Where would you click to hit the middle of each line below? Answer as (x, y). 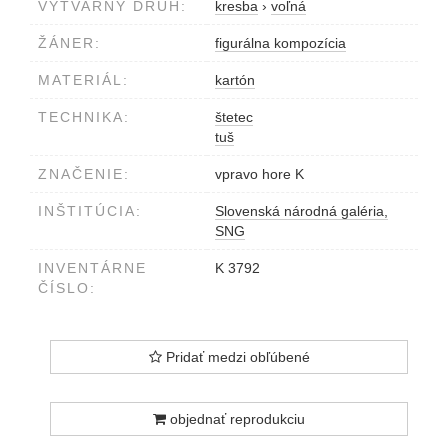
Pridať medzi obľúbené (235, 357)
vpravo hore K (259, 174)
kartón (235, 80)
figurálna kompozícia (280, 43)
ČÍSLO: (67, 288)
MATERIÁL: (83, 80)
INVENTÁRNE (92, 268)
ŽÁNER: (69, 43)
